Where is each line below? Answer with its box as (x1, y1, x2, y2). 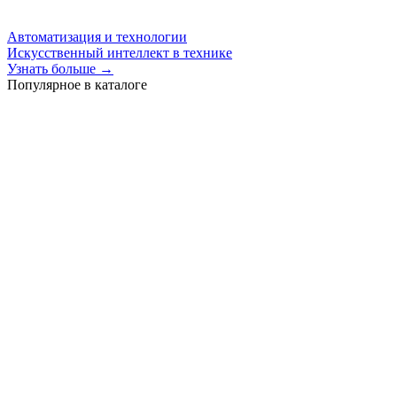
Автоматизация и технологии (7, 28, 187, 44)
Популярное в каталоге (7, 76, 147, 92)
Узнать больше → (7, 60, 113, 76)
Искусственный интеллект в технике (7, 44, 232, 60)
